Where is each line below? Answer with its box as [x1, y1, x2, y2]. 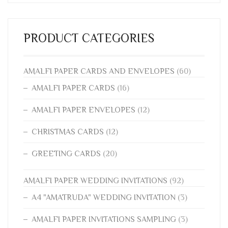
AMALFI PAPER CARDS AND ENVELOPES [23, 67, 175, 76]
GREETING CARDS [32, 149, 101, 158]
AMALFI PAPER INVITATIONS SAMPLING [32, 215, 176, 224]
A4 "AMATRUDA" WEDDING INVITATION [32, 193, 176, 202]
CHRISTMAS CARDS [32, 127, 104, 136]
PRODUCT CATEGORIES [23, 31, 154, 45]
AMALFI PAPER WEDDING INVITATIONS [23, 176, 167, 185]
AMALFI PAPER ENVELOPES [32, 105, 135, 115]
